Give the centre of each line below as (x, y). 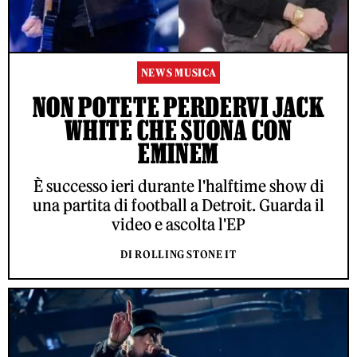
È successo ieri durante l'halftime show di (178, 186)
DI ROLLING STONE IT (178, 255)
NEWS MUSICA (178, 73)
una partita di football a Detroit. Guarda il (178, 206)
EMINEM (178, 153)
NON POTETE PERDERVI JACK (178, 107)
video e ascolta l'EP (178, 225)
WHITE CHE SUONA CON (178, 130)
